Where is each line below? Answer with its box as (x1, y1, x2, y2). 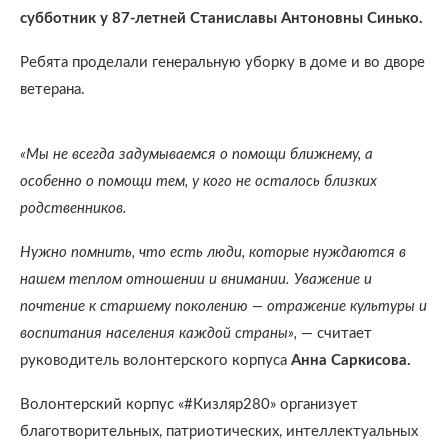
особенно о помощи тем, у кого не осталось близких (20, 174, 377, 189)
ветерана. (20, 82, 85, 97)
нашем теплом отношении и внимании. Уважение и (20, 272, 372, 287)
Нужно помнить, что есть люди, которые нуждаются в (20, 245, 406, 260)
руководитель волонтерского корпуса (20, 353, 291, 368)
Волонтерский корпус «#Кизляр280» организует (20, 397, 358, 412)
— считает (297, 326, 372, 341)
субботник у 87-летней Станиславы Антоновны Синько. (20, 11, 423, 26)
